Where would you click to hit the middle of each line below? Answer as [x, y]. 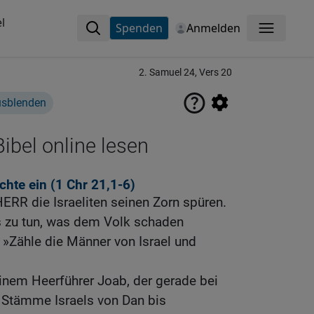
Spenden [139, 28]
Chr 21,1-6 [98, 185]
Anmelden [213, 28]
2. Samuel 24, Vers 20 [185, 73]
